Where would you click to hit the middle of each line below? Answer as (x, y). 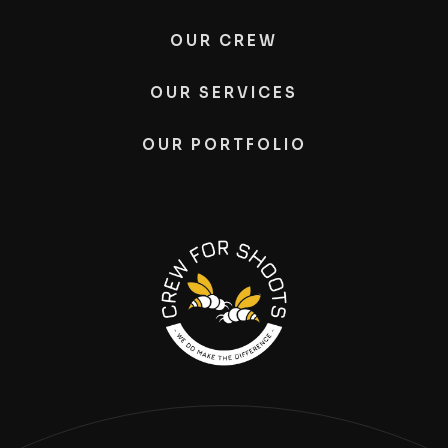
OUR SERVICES (224, 92)
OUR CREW (224, 40)
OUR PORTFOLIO (224, 144)
